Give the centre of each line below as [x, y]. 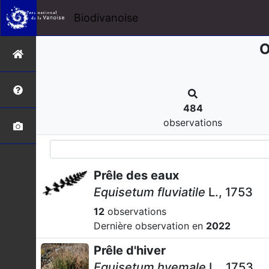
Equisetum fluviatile [150, 192]
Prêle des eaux [136, 175]
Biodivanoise [106, 17]
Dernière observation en [150, 226]
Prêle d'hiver [130, 250]
